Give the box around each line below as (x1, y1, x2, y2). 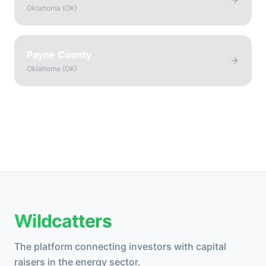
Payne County (27, 49, 91, 61)
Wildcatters (14, 210, 112, 232)
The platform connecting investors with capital (14, 240, 226, 252)
